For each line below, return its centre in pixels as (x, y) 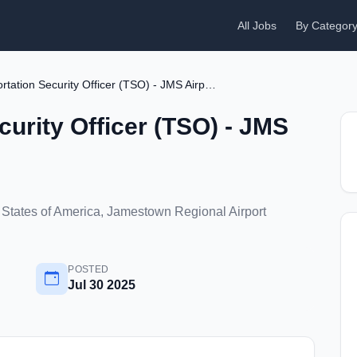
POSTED (88, 269)
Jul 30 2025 (102, 285)
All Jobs (257, 25)
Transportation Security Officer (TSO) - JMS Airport (210, 84)
